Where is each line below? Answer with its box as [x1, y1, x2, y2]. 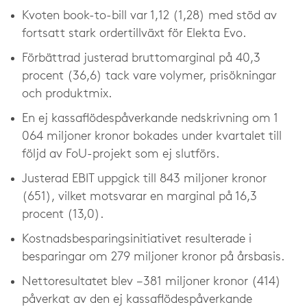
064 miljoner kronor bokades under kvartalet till [22, 130, 282, 143]
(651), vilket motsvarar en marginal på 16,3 [22, 191, 257, 204]
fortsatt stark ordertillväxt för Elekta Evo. [22, 27, 246, 40]
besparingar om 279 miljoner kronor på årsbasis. [22, 251, 288, 264]
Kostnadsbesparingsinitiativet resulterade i [22, 233, 251, 246]
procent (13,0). [22, 208, 103, 221]
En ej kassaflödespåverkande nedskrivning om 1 [22, 112, 278, 125]
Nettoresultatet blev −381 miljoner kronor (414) [22, 275, 281, 288]
